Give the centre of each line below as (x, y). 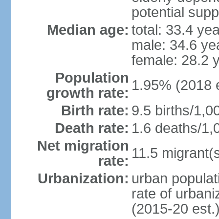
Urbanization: (83, 178)
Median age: (88, 30)
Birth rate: (95, 110)
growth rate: (88, 93)
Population (92, 78)
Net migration (83, 146)
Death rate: (92, 128)
